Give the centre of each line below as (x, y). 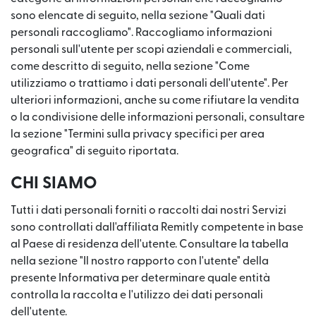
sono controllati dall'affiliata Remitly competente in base (157, 227)
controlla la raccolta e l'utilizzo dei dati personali (137, 295)
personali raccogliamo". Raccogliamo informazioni (141, 32)
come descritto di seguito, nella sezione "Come (130, 66)
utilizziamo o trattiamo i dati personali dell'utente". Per (150, 83)
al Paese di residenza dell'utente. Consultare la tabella (150, 244)
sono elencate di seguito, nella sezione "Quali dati (138, 16)
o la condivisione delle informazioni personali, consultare (158, 117)
